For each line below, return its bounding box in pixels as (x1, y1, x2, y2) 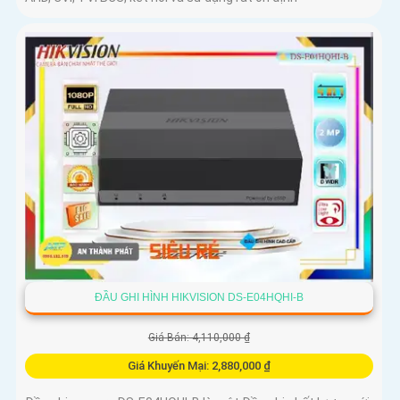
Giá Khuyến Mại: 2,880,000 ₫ (127, 359, 271, 373)
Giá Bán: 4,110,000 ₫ (147, 331, 250, 345)
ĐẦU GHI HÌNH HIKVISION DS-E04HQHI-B (94, 291, 304, 304)
